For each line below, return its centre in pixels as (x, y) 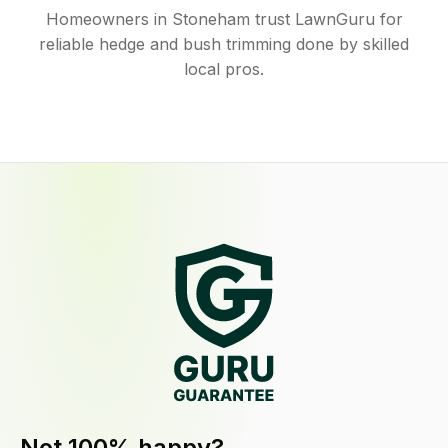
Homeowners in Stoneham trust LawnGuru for (224, 19)
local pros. (224, 69)
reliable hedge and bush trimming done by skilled (224, 44)
